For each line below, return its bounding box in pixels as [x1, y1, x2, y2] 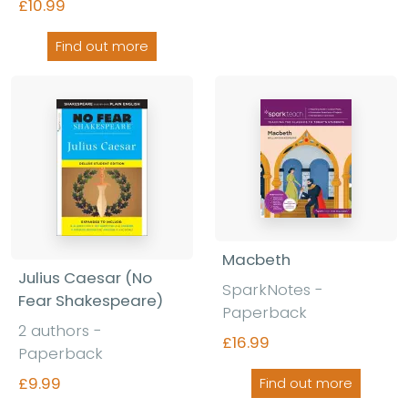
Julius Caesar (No [18, 266, 152, 289]
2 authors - [18, 319, 102, 342]
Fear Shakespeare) [18, 289, 163, 311]
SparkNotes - [222, 278, 323, 301]
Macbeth [222, 248, 291, 270]
